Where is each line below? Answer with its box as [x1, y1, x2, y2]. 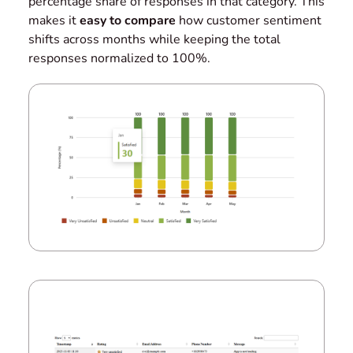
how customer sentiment [176, 12, 321, 30]
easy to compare [80, 12, 176, 30]
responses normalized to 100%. [28, 50, 210, 68]
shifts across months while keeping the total [28, 31, 281, 49]
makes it [28, 12, 80, 30]
